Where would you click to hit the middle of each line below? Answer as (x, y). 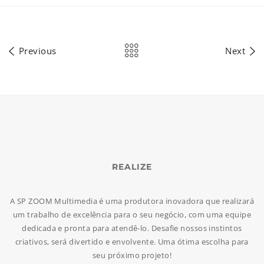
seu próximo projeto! (132, 255)
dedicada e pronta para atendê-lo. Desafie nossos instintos (132, 228)
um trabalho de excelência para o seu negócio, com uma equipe (132, 214)
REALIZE (132, 166)
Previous (36, 50)
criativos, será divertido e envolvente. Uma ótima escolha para (132, 241)
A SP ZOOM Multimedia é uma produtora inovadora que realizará (132, 201)
